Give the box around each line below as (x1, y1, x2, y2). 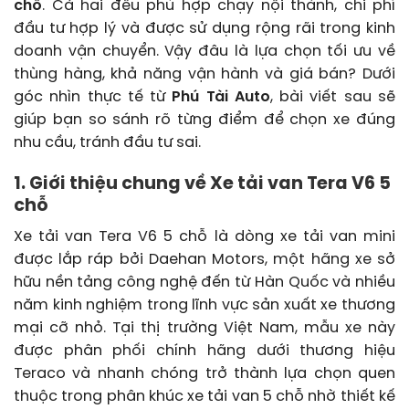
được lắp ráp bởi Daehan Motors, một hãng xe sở (14, 252, 395, 268)
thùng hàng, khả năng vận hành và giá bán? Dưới (14, 66, 395, 82)
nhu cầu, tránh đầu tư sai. (14, 134, 201, 151)
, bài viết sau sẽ (269, 89, 396, 105)
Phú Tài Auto (172, 89, 270, 105)
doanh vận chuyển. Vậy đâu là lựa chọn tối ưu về (14, 43, 395, 59)
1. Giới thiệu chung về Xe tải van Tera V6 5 (14, 174, 391, 194)
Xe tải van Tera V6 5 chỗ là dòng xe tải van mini (14, 229, 395, 246)
